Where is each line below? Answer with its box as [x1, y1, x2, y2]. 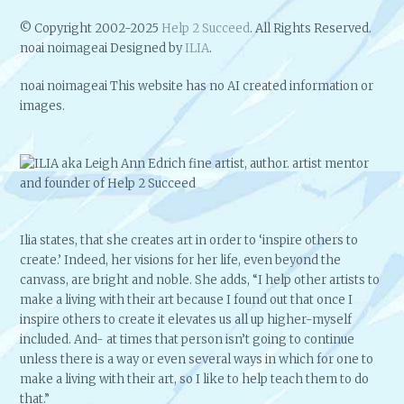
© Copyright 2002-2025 [20, 20, 162, 36]
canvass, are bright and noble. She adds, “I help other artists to [20, 272, 381, 289]
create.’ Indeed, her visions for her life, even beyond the [20, 252, 342, 269]
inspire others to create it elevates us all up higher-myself [20, 312, 353, 328]
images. [20, 98, 66, 115]
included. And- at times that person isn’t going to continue [20, 332, 355, 348]
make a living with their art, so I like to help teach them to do [20, 372, 370, 388]
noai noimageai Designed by [20, 40, 186, 56]
